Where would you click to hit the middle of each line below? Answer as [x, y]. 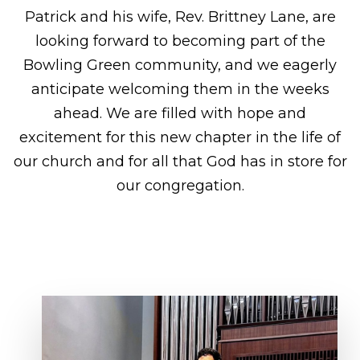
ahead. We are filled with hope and [180, 113]
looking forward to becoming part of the [180, 41]
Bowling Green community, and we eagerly [180, 65]
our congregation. [180, 185]
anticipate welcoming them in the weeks [180, 89]
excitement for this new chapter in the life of [180, 137]
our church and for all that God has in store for [180, 161]
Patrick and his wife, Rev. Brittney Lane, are [180, 16]
